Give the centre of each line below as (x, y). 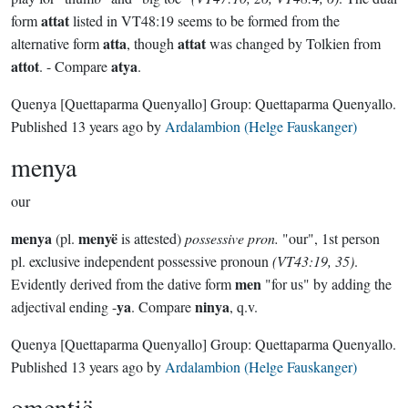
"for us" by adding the (326, 284)
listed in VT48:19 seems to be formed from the (204, 20)
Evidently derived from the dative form (123, 284)
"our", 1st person (329, 238)
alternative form (57, 43)
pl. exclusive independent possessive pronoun (142, 261)
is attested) (151, 238)
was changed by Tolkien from (293, 43)
